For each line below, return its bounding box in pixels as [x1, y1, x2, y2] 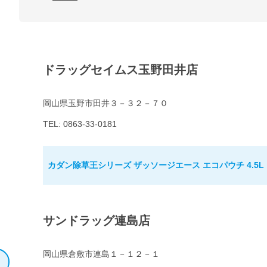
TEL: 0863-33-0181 [43, 119, 117, 129]
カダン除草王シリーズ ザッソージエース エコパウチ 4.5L [48, 160, 264, 170]
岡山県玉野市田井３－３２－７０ [43, 98, 168, 108]
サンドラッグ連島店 [43, 214, 150, 228]
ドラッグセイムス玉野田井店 [43, 63, 198, 77]
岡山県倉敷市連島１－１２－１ [43, 249, 160, 259]
